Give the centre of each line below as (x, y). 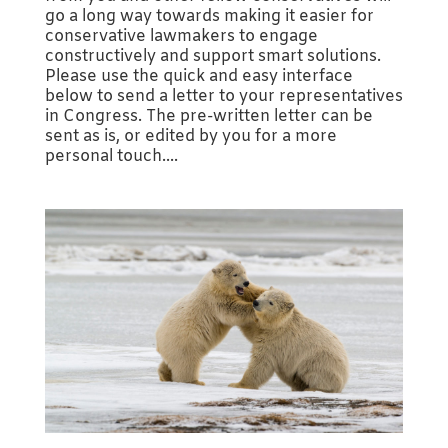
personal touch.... (111, 157)
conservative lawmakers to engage (181, 37)
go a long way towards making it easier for (209, 17)
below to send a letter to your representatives (223, 97)
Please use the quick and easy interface (198, 77)
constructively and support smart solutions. (212, 57)
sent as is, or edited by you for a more (190, 137)
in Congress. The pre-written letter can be (208, 117)
